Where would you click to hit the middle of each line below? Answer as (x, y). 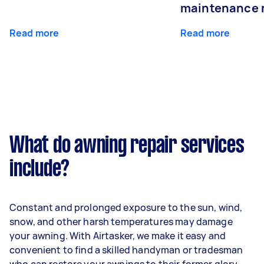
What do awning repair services (127, 146)
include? (39, 170)
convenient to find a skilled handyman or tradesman (126, 250)
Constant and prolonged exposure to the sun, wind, (126, 207)
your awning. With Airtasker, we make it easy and (118, 236)
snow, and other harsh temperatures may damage (121, 222)
